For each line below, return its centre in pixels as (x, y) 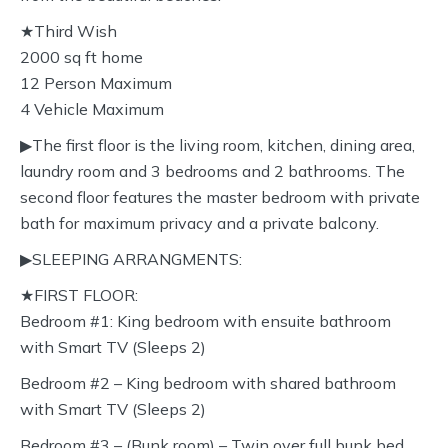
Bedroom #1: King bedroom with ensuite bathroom (205, 321)
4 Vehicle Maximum (92, 109)
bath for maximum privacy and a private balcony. (199, 223)
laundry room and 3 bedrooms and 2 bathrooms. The (212, 171)
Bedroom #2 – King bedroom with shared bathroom (208, 383)
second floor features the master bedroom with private (220, 197)
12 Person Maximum (96, 83)
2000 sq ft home (81, 57)
